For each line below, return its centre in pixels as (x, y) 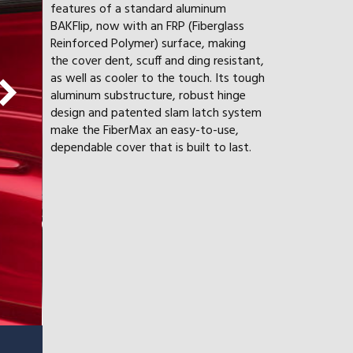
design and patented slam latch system (156, 114)
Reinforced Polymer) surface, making (148, 45)
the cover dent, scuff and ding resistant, (157, 62)
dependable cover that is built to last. (150, 149)
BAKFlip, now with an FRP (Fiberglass (147, 27)
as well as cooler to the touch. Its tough (157, 79)
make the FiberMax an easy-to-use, (144, 131)
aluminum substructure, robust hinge (148, 97)
